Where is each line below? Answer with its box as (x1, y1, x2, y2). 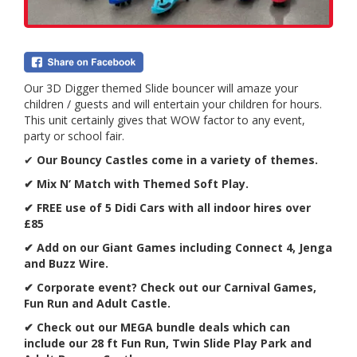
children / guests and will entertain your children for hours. (24, 96, 322, 112)
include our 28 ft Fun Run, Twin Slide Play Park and (24, 335, 312, 351)
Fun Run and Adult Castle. (24, 296, 171, 312)
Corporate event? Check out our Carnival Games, (37, 280, 316, 296)
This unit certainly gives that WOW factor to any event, (24, 112, 305, 128)
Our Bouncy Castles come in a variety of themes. (37, 152, 318, 168)
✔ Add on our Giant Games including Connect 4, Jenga (24, 240, 332, 256)
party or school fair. (24, 128, 124, 144)
